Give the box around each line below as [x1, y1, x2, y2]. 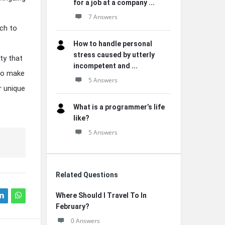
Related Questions [56, 171, 118, 179]
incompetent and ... [73, 62, 138, 70]
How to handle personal [73, 40, 152, 48]
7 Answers [88, 13, 118, 21]
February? [56, 202, 89, 210]
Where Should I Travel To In [56, 191, 147, 199]
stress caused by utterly [73, 51, 155, 59]
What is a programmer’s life [73, 103, 165, 111]
